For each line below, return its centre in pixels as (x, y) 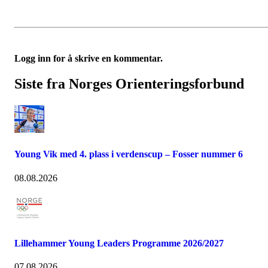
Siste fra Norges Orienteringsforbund (129, 84)
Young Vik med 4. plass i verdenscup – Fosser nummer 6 (129, 154)
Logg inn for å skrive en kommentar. (89, 59)
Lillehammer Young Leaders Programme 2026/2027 (119, 243)
